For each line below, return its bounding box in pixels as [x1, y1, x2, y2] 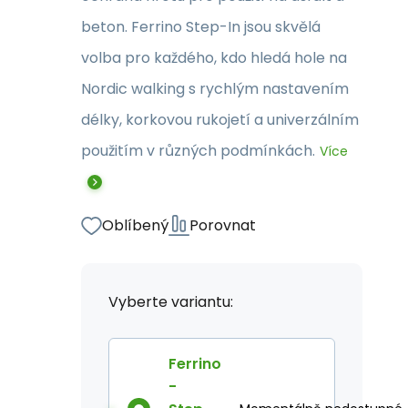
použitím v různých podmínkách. [81, 140, 315, 161]
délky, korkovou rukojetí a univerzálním [81, 109, 359, 130]
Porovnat [189, 215, 256, 236]
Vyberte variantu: [108, 291, 233, 312]
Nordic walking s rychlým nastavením [81, 78, 349, 99]
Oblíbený [102, 215, 168, 236]
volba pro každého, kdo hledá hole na [81, 47, 347, 68]
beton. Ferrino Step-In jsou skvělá [81, 16, 321, 37]
